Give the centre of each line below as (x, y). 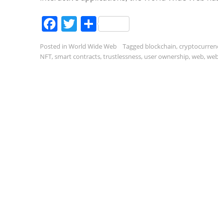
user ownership (166, 56)
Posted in (54, 46)
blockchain (161, 46)
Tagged (134, 46)
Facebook (92, 24)
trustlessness (122, 56)
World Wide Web (93, 46)
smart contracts (77, 56)
